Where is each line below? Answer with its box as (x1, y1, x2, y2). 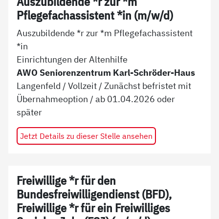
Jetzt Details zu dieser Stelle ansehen (20, 131, 153, 141)
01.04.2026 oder (107, 93, 175, 105)
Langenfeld (17, 80, 61, 92)
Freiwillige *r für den (17, 173, 116, 189)
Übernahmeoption (17, 93, 88, 105)
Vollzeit (68, 80, 97, 92)
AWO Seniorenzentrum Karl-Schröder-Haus (17, 66, 196, 79)
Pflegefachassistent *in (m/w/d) (17, 7, 174, 23)
